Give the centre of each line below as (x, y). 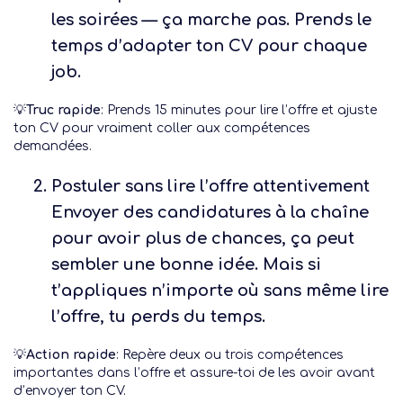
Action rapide (71, 355)
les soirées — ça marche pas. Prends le (212, 20)
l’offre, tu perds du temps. (159, 317)
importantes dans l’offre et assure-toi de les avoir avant (194, 373)
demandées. (53, 146)
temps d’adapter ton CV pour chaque (210, 46)
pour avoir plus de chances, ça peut (203, 238)
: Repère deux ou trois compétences (230, 355)
